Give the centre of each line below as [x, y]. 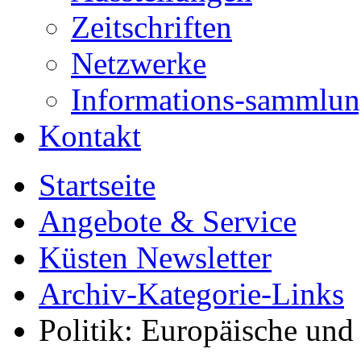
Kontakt [90, 135]
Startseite [97, 185]
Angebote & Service [168, 221]
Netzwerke [139, 63]
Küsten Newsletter [155, 257]
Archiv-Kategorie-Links [191, 293]
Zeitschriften [151, 27]
